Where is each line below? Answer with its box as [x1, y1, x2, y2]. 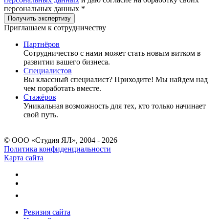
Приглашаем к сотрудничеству [4, 23, 106, 32]
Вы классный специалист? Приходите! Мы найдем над [23, 75, 208, 84]
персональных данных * [4, 4, 85, 13]
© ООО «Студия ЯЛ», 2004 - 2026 [4, 135, 117, 144]
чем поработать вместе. [23, 84, 101, 92]
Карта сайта [4, 153, 44, 162]
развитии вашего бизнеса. [23, 57, 110, 66]
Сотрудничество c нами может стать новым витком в [23, 48, 201, 57]
